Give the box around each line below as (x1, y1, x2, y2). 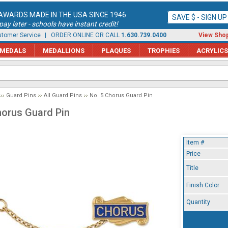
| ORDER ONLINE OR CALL (43, 32, 121, 39)
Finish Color (186, 182, 219, 189)
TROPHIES (148, 46, 180, 54)
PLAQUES (101, 46, 131, 54)
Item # (186, 139, 204, 146)
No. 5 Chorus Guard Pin (90, 92, 153, 99)
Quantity (186, 198, 210, 206)
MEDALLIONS (43, 46, 84, 54)
